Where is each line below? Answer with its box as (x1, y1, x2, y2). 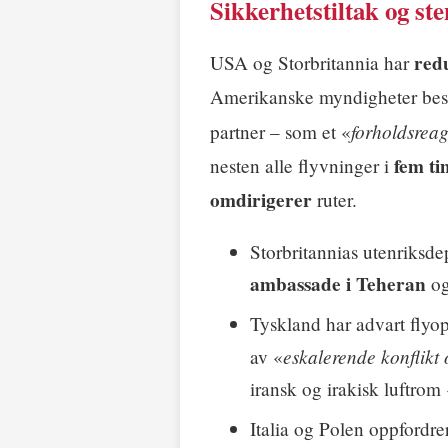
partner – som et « (210, 118, 351, 144)
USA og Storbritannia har (210, 49, 414, 75)
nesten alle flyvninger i (210, 152, 394, 178)
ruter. (312, 186, 357, 212)
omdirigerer (210, 185, 312, 214)
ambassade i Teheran (250, 270, 426, 299)
